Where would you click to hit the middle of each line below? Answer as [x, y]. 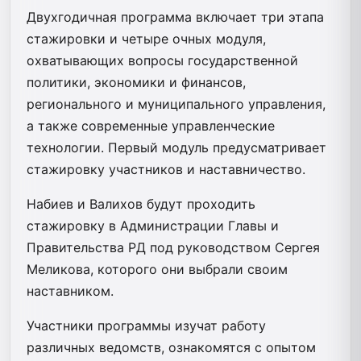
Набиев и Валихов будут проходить [141, 203]
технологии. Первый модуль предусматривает [176, 147]
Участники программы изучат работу [146, 325]
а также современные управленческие [151, 125]
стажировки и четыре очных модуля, [146, 38]
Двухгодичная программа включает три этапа [175, 17]
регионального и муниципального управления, [176, 104]
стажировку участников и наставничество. [166, 169]
